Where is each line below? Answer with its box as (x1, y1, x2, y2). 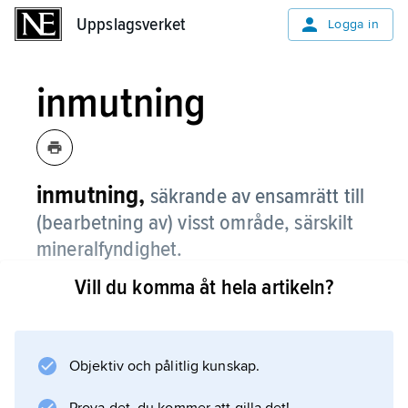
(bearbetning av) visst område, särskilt (36, 209, 354, 236)
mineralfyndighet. (36, 236, 183, 262)
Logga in (327, 16, 379, 32)
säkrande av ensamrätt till (149, 183, 365, 209)
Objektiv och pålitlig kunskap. (69, 357, 260, 375)
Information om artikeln (87, 349, 260, 369)
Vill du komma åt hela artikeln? (75, 274, 333, 301)
